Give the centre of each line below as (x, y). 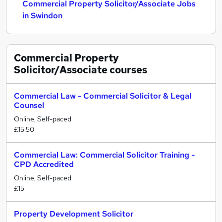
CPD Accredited (44, 164)
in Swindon (42, 16)
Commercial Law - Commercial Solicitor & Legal (103, 96)
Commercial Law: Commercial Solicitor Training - (104, 155)
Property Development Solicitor (74, 214)
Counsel (29, 105)
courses (127, 70)
